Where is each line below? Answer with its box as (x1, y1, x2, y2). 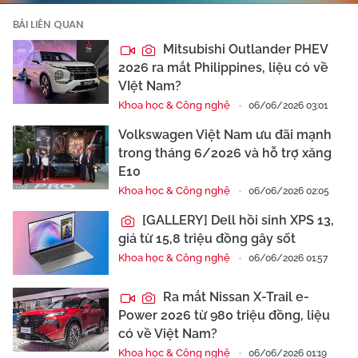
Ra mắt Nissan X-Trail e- (160, 289, 309, 305)
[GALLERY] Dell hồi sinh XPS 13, (139, 213, 334, 229)
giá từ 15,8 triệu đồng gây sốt (118, 231, 296, 247)
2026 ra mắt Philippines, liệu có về (118, 60, 328, 76)
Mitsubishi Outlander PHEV (160, 42, 328, 58)
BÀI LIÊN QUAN (13, 17, 84, 33)
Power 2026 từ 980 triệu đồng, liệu (118, 308, 330, 324)
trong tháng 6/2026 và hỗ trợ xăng (118, 145, 332, 161)
